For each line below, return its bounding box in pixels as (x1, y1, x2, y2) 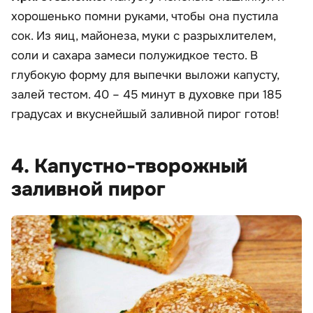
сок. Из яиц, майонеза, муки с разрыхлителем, (11, 28, 275, 43)
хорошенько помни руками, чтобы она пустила (11, 8, 278, 24)
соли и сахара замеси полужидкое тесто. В (11, 48, 258, 63)
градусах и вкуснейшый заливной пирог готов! (11, 106, 279, 122)
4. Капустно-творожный (11, 153, 247, 179)
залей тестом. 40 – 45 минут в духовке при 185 (11, 87, 282, 102)
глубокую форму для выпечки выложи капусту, (11, 67, 279, 82)
